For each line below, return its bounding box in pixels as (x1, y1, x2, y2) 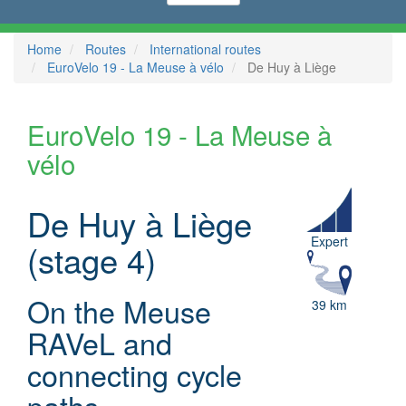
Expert (310, 232, 348, 251)
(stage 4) (27, 236, 156, 284)
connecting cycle (27, 353, 242, 396)
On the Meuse (27, 290, 211, 333)
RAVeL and (27, 322, 172, 364)
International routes (150, 40, 261, 59)
